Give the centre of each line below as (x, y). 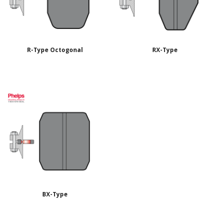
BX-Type (55, 194)
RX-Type (165, 50)
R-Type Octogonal (55, 50)
